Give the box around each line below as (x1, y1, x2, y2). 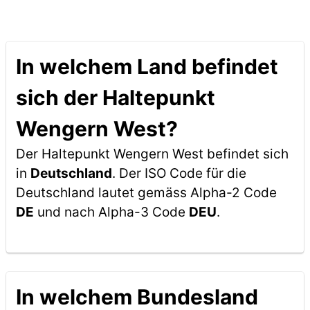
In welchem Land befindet (15, 54, 278, 79)
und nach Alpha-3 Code (33, 204, 189, 220)
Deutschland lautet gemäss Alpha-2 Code (15, 185, 277, 201)
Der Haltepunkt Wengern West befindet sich (15, 146, 289, 162)
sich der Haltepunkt (15, 85, 215, 110)
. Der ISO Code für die (111, 165, 246, 181)
